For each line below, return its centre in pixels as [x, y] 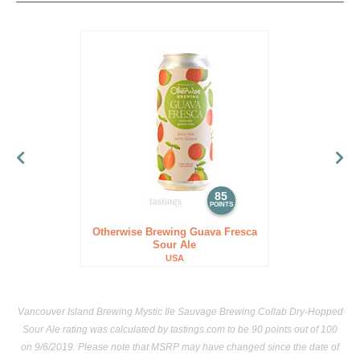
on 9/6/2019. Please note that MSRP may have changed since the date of [180, 347]
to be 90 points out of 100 [282, 329]
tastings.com [198, 329]
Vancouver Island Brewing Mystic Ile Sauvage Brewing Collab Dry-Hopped [180, 312]
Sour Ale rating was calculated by [96, 329]
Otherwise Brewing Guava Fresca [174, 232]
